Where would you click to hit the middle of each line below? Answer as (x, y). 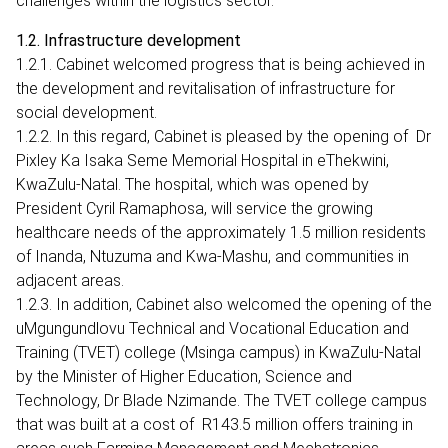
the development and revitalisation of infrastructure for (205, 88)
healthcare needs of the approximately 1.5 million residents (221, 232)
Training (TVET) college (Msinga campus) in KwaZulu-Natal (218, 352)
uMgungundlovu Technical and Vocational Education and (212, 328)
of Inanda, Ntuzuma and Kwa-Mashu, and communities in (212, 256)
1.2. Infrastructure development (128, 40)
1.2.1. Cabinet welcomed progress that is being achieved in (220, 64)
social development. (88, 112)
